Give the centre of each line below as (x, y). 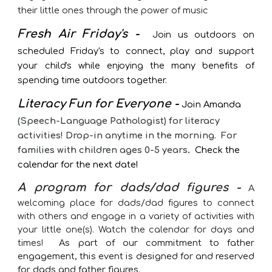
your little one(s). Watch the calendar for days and (136, 229)
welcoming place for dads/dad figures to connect (136, 203)
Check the (218, 150)
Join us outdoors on (203, 35)
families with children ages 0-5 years (103, 150)
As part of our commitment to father (157, 243)
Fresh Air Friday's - (85, 34)
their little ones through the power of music (113, 10)
